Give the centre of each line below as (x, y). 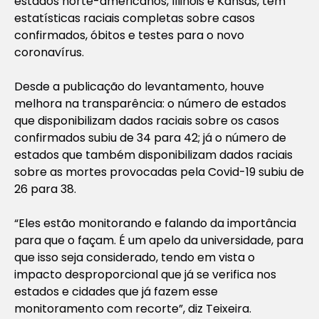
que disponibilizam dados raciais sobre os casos (147, 120)
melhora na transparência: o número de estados (150, 103)
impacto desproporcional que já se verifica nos (145, 274)
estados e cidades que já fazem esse (116, 291)
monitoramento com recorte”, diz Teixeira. (133, 308)
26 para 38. (45, 189)
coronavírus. (49, 52)
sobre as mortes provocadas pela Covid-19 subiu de (159, 172)
